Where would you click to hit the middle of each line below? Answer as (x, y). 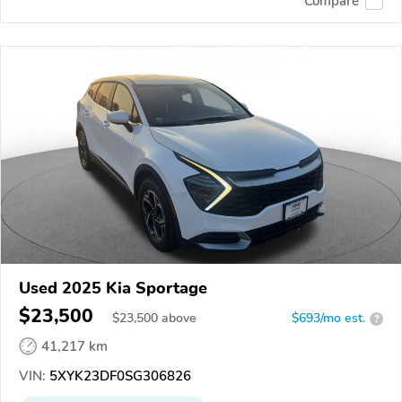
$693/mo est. (328, 318)
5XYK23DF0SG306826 (118, 376)
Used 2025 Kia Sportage (113, 288)
